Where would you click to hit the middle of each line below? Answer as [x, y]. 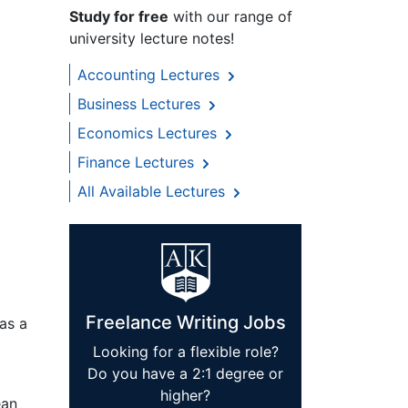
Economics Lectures [149, 133]
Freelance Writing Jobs [185, 323]
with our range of [230, 17]
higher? [185, 396]
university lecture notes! [152, 39]
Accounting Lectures [151, 75]
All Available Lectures [153, 192]
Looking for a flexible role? [185, 352]
